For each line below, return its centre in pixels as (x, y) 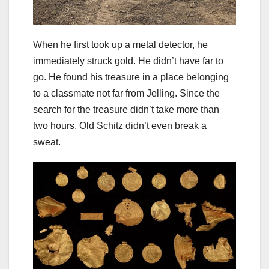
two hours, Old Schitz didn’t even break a (120, 125)
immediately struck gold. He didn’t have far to (128, 61)
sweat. (47, 142)
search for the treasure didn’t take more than (126, 109)
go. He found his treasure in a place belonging (131, 77)
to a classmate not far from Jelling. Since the (126, 93)
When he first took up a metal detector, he (120, 44)
